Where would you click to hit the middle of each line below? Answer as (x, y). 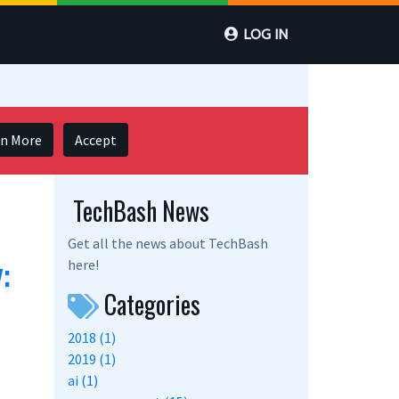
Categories (150, 305)
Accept (96, 140)
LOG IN (265, 34)
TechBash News (138, 211)
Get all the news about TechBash (168, 244)
